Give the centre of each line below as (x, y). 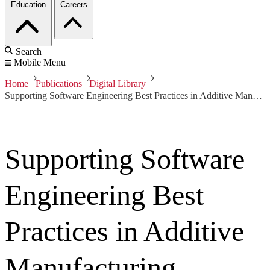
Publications (59, 84)
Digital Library (118, 84)
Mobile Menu (40, 63)
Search (29, 52)
